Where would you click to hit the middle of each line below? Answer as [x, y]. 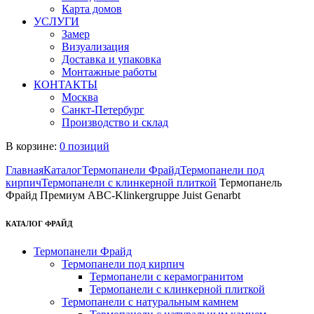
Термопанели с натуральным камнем [150, 301]
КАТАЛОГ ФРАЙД [39, 223]
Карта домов [92, 9]
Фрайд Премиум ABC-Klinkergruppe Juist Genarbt [123, 195]
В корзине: [33, 146]
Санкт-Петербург [103, 110]
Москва [80, 97]
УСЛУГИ [56, 21]
